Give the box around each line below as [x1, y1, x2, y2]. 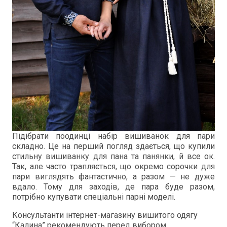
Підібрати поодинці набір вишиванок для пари [12, 131, 215, 141]
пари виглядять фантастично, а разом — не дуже [12, 171, 215, 181]
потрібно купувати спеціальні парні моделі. [12, 192, 175, 202]
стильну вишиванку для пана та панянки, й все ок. [12, 151, 215, 161]
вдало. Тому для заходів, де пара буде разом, [12, 181, 215, 192]
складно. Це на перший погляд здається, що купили [12, 141, 215, 151]
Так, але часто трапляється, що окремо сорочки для [12, 161, 215, 171]
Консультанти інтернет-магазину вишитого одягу [12, 210, 198, 220]
